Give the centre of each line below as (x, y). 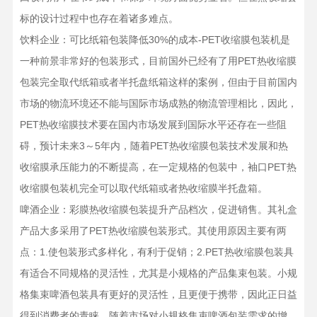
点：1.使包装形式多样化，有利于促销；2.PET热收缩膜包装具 (156, 252)
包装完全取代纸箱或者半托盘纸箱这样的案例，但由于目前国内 (158, 82)
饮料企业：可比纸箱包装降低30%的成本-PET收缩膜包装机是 (155, 40)
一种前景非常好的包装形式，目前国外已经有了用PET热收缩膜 (158, 61)
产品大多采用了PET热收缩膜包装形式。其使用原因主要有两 (153, 231)
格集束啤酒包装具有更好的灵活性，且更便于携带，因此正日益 (158, 294)
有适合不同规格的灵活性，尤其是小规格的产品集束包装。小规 (158, 273)
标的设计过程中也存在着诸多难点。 (99, 18)
